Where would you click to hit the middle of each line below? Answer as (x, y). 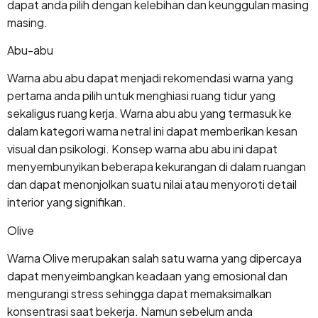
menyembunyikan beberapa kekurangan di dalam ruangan (157, 167)
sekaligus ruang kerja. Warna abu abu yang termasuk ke (149, 114)
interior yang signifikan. (67, 202)
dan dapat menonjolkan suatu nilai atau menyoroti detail (152, 185)
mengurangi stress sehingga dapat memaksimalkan (139, 294)
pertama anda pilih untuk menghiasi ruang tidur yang (141, 96)
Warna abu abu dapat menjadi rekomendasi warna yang (150, 78)
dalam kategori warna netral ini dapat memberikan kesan (152, 131)
